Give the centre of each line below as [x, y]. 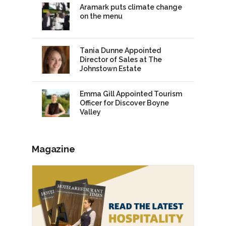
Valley [91, 112]
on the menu [101, 16]
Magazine [53, 149]
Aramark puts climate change [131, 7]
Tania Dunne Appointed [121, 51]
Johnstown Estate [111, 69]
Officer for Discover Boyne [125, 103]
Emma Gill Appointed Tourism [131, 94]
